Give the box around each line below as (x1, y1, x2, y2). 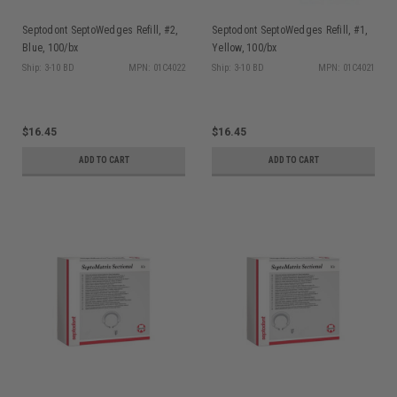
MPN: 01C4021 (318, 61, 375, 74)
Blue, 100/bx (22, 41, 78, 54)
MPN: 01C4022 (128, 61, 185, 74)
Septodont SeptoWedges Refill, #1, (212, 23, 368, 36)
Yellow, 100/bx (212, 41, 277, 54)
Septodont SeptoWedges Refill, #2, (22, 23, 178, 36)
